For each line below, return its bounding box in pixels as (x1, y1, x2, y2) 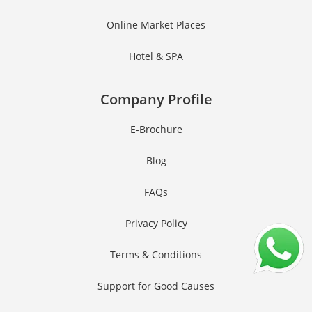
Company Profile (100, 90, 212, 109)
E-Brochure (130, 123, 182, 136)
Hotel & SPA (129, 49, 183, 63)
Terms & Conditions (110, 248, 202, 262)
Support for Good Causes (97, 279, 214, 293)
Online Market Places (107, 18, 205, 32)
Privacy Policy (125, 217, 187, 231)
